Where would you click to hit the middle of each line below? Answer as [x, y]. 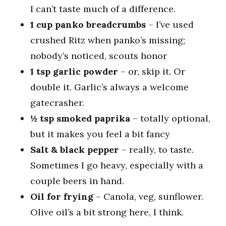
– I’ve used [170, 24]
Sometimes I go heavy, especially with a [117, 165]
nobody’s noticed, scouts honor [99, 55]
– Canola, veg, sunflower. [148, 196]
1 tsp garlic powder [74, 71]
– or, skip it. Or [152, 71]
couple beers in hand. [77, 181]
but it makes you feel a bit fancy [100, 134]
